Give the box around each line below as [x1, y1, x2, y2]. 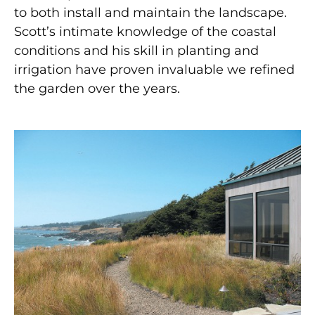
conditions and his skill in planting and [14, 42, 259, 58]
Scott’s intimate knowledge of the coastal [14, 23, 276, 39]
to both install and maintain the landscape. [14, 4, 287, 20]
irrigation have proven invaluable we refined [14, 61, 295, 77]
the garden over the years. [14, 80, 180, 96]
